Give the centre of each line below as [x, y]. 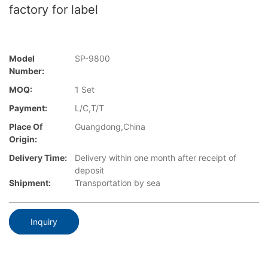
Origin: [23, 139]
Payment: [28, 108]
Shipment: [30, 183]
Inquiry [44, 221]
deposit [89, 170]
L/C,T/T [89, 108]
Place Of [26, 127]
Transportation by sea [118, 183]
